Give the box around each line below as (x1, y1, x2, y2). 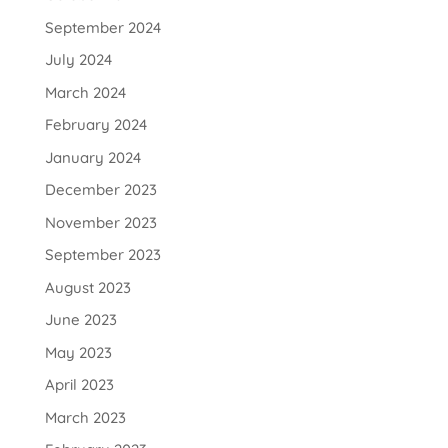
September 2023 (44, 245, 161, 265)
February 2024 (44, 115, 147, 135)
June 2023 (44, 310, 117, 330)
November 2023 (44, 212, 157, 232)
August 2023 (44, 277, 131, 297)
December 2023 (44, 180, 157, 200)
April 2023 (44, 375, 114, 395)
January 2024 (44, 147, 141, 167)
